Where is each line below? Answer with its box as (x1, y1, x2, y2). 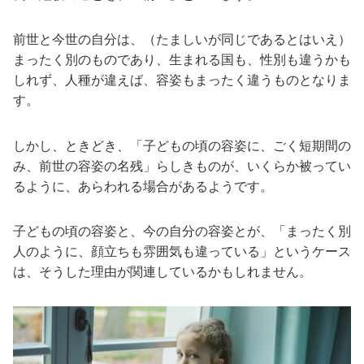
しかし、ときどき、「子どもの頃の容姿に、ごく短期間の (13, 138, 351, 153)
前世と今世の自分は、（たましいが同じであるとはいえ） (13, 32, 351, 47)
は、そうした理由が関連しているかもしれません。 (13, 264, 312, 279)
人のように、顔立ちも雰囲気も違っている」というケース (13, 244, 351, 258)
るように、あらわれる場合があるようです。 (13, 179, 273, 193)
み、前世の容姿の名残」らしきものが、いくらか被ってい (13, 158, 351, 173)
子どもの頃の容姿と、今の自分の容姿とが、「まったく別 (13, 223, 351, 238)
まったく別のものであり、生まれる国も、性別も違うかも (13, 53, 351, 67)
